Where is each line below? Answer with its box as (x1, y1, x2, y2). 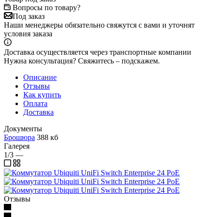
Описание (23, 73, 57, 81)
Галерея (4, 141, 30, 150)
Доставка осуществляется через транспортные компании (4, 47, 191, 56)
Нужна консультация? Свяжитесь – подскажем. (4, 56, 160, 65)
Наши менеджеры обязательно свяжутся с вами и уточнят (4, 20, 195, 29)
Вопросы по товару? (13, 3, 80, 12)
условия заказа (4, 29, 52, 38)
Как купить (23, 90, 61, 99)
